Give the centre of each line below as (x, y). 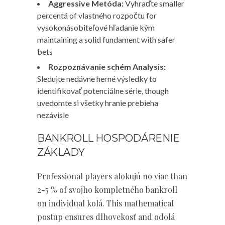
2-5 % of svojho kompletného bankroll (107, 190)
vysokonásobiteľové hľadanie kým (96, 27)
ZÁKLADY (61, 152)
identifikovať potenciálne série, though (103, 91)
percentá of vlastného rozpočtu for (97, 15)
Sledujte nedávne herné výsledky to (97, 79)
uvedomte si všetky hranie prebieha (98, 103)
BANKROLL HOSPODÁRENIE (108, 138)
